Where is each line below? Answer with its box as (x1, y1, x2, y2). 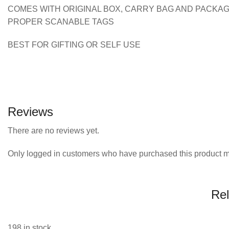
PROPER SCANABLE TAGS (8, 17, 114, 26)
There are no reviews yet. (8, 126, 99, 135)
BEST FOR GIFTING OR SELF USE (8, 40, 141, 49)
